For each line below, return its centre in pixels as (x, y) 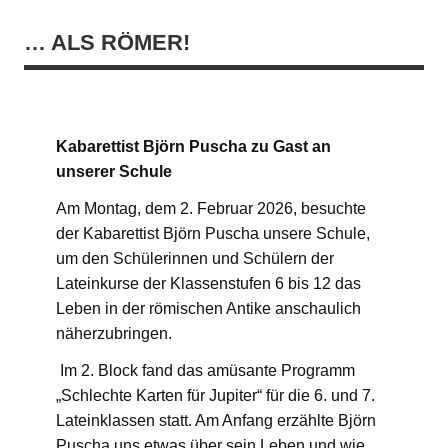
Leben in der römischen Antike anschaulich (208, 308)
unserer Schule (114, 171)
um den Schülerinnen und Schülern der (195, 258)
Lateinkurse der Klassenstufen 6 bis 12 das (208, 283)
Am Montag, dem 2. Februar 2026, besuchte (211, 208)
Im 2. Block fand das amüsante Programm (205, 370)
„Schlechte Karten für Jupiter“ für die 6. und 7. (215, 395)
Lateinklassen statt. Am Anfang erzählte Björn (216, 420)
